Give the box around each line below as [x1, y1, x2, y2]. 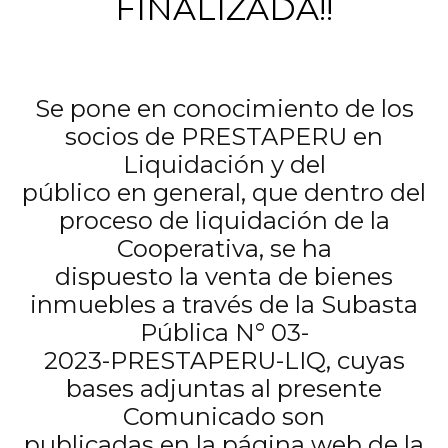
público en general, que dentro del [22, 178, 426, 207]
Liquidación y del [122, 150, 326, 179]
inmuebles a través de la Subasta [30, 290, 418, 319]
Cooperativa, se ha [116, 234, 332, 263]
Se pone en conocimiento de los [34, 94, 414, 123]
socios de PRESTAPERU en [65, 122, 383, 151]
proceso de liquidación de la [58, 206, 390, 235]
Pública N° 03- [139, 318, 309, 347]
